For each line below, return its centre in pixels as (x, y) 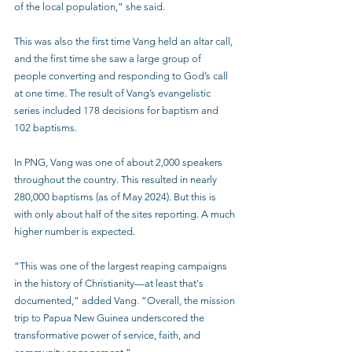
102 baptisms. (47, 128)
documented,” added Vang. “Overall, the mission (126, 301)
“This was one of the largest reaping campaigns (122, 266)
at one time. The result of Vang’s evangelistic (114, 93)
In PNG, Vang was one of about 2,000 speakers (119, 162)
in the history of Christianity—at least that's (110, 283)
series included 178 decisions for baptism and (117, 110)
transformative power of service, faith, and (108, 335)
